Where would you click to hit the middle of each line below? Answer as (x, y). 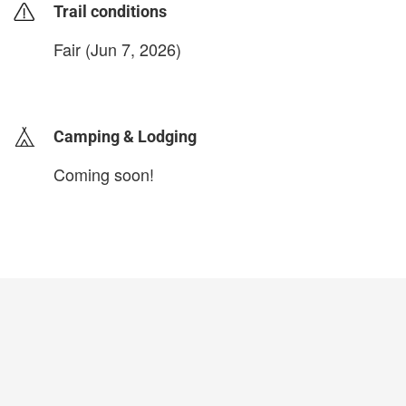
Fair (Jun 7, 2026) (117, 48)
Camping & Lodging (125, 136)
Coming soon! (104, 174)
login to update (96, 77)
